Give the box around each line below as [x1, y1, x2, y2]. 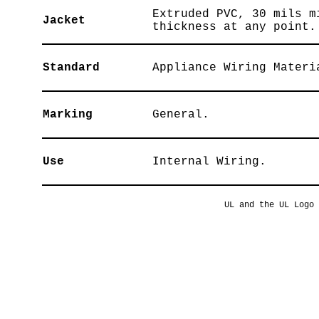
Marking [42, 108, 93, 121]
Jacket [42, 14, 85, 27]
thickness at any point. [152, 21, 316, 33]
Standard [42, 61, 100, 74]
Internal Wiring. [152, 155, 266, 168]
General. [152, 108, 209, 121]
